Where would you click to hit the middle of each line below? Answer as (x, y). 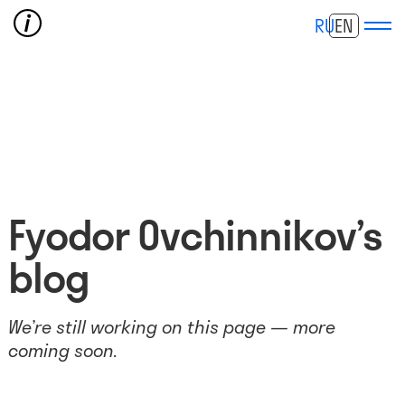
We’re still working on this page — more (171, 326)
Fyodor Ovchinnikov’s (195, 235)
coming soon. (62, 350)
